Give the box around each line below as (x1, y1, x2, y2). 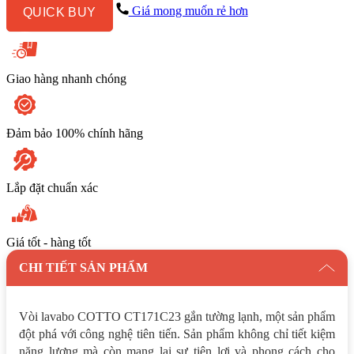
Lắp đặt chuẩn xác (6, 180, 98, 194)
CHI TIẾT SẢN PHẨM (19, 260, 148, 274)
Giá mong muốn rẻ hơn (128, 4, 248, 18)
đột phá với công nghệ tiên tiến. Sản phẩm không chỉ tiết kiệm (19, 326, 335, 341)
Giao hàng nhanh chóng (6, 71, 126, 85)
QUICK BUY (23, 5, 96, 19)
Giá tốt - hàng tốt (6, 235, 91, 249)
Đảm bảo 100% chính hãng (6, 126, 143, 140)
